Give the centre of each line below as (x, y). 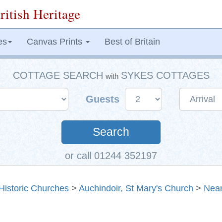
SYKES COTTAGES (165, 75)
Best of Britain (132, 42)
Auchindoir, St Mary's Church (136, 188)
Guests (104, 99)
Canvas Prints (56, 42)
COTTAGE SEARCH (58, 75)
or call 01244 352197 (111, 156)
